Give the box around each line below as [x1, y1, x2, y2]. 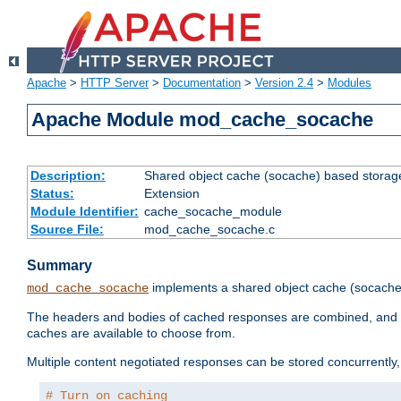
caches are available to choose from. [27, 326, 235, 341]
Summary [27, 258, 92, 274]
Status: [30, 186, 74, 201]
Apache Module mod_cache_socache [31, 108, 374, 132]
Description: [30, 168, 106, 183]
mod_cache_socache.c [143, 222, 275, 237]
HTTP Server [81, 76, 149, 90]
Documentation [163, 76, 241, 90]
